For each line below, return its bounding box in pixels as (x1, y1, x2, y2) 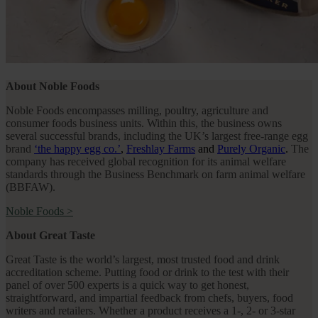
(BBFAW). (6, 181, 55, 194)
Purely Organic (217, 143, 285, 155)
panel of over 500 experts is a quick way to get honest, (6, 279, 249, 292)
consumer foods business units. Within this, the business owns (6, 117, 282, 130)
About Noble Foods (6, 80, 99, 93)
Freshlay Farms (126, 143, 195, 155)
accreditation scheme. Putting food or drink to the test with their (6, 266, 289, 279)
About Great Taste (6, 229, 95, 242)
